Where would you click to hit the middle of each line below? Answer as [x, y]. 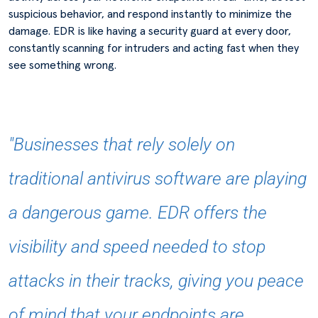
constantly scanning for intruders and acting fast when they [154, 48]
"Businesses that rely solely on [122, 144]
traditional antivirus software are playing [158, 179]
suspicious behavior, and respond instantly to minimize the [150, 14]
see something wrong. [62, 65]
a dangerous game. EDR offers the [138, 213]
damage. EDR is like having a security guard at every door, [150, 31]
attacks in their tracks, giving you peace [156, 281]
